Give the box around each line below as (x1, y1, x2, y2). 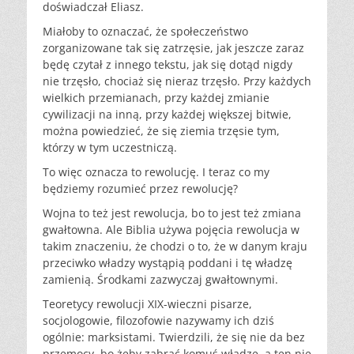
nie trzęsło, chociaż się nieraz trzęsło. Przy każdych (43, 73, 311, 89)
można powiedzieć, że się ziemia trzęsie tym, (43, 123, 280, 139)
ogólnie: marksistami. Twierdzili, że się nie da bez (43, 330, 305, 345)
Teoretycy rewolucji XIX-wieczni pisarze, (43, 296, 252, 312)
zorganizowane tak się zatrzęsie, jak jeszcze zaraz (43, 40, 304, 56)
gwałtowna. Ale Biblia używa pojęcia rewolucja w (43, 222, 299, 238)
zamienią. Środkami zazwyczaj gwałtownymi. (43, 272, 278, 288)
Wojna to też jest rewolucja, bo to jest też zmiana (43, 205, 301, 221)
